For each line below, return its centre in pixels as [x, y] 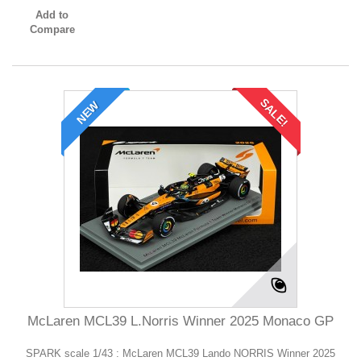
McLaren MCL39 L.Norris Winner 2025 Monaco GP [180, 321]
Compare [52, 29]
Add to [52, 15]
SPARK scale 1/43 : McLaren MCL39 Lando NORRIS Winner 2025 [180, 353]
